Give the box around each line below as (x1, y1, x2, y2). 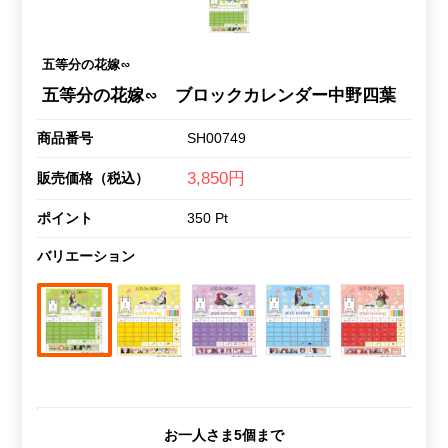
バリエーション (36, 247, 135, 264)
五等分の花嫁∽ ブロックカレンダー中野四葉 (41, 85, 396, 105)
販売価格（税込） (36, 169, 149, 186)
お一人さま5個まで (164, 426, 284, 443)
